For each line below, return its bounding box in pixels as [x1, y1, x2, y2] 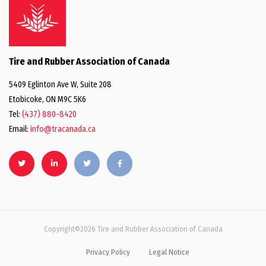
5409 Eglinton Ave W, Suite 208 [9, 80, 112, 90]
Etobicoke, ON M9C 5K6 [9, 94, 86, 104]
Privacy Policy [86, 248, 130, 256]
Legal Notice [149, 248, 189, 256]
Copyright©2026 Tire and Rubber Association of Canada [43, 224, 223, 233]
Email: [9, 124, 30, 134]
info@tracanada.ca [30, 124, 96, 134]
